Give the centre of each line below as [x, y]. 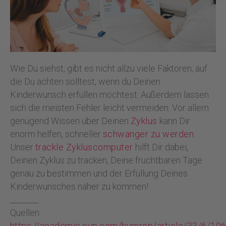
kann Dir [174, 121]
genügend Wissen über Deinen [70, 121]
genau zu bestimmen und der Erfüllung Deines [99, 173]
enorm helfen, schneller [56, 134]
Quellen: [25, 212]
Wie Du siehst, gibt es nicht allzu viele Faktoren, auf [108, 68]
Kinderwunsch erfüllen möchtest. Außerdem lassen [109, 94]
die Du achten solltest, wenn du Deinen [85, 81]
